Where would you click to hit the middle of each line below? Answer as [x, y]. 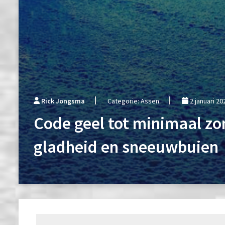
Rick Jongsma [63, 101]
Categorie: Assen [134, 101]
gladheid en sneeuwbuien [126, 146]
